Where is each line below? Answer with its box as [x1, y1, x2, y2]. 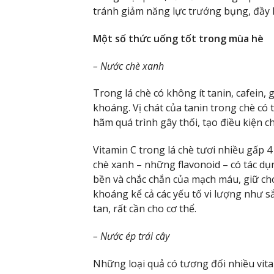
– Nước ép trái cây [93, 229, 172, 243]
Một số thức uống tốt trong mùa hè [93, 31, 264, 45]
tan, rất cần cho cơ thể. [93, 202, 196, 216]
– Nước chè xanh [93, 59, 166, 73]
